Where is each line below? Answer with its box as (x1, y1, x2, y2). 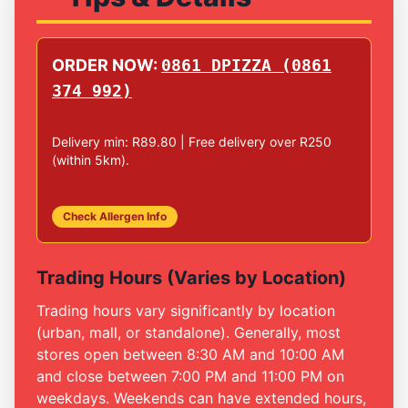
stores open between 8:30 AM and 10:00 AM (36, 344, 344, 363)
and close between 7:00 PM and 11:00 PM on (36, 366, 344, 385)
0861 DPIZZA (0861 (161, 55, 331, 75)
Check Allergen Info (63, 209, 167, 223)
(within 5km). (52, 151, 129, 168)
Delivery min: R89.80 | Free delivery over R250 (52, 133, 331, 149)
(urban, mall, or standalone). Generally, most (36, 322, 341, 342)
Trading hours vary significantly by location (36, 301, 335, 320)
